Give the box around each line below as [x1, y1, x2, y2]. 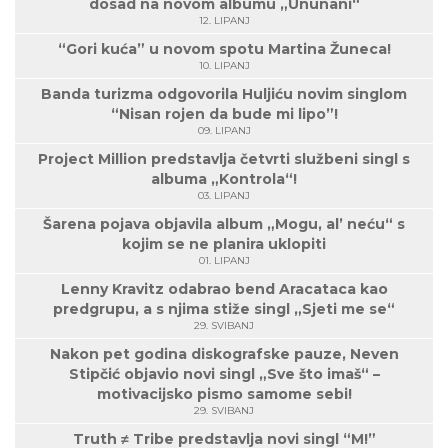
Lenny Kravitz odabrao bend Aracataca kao [60, 280, 388, 298]
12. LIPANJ [198, 14, 250, 27]
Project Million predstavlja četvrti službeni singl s [38, 150, 410, 168]
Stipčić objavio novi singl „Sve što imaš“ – [68, 365, 380, 383]
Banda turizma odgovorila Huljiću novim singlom [41, 85, 407, 103]
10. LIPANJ [198, 59, 250, 72]
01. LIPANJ [198, 254, 250, 267]
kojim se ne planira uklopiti [122, 235, 326, 253]
